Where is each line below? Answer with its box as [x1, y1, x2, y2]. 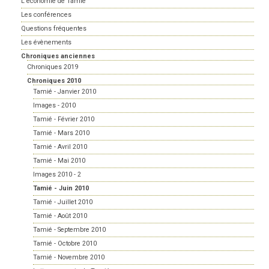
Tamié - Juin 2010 [33, 184, 89, 193]
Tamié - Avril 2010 [33, 143, 87, 151]
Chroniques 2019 [27, 63, 78, 71]
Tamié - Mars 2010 [33, 129, 89, 138]
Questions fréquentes [21, 25, 86, 33]
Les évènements [21, 38, 71, 47]
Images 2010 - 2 [33, 171, 81, 179]
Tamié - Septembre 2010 [33, 226, 106, 234]
